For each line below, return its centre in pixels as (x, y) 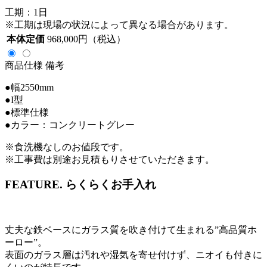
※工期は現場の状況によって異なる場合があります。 (119, 24)
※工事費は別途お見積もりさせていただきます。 (110, 159)
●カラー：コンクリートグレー (70, 125)
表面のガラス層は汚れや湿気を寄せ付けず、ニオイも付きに (133, 255)
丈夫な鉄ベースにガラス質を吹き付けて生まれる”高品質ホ (131, 230)
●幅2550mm (29, 87)
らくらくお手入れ (111, 185)
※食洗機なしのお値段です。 (67, 147)
